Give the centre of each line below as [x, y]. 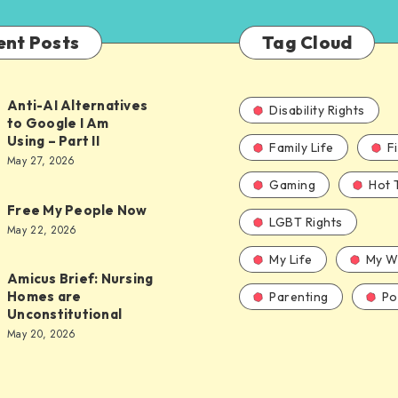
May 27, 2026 [41, 161]
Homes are [44, 296]
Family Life [302, 147]
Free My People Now [79, 210]
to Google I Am [58, 123]
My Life [291, 259]
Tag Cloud [307, 42]
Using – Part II [53, 141]
